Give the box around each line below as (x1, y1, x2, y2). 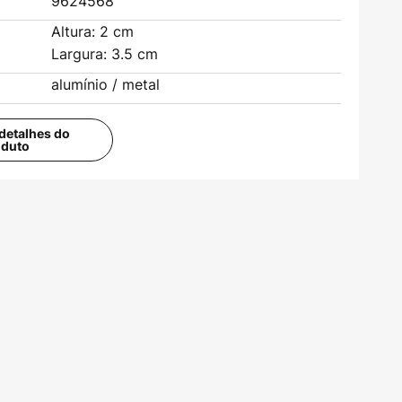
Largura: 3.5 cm (51, 44, 159, 64)
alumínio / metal (51, 74, 161, 94)
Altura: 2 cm (51, 22, 135, 41)
